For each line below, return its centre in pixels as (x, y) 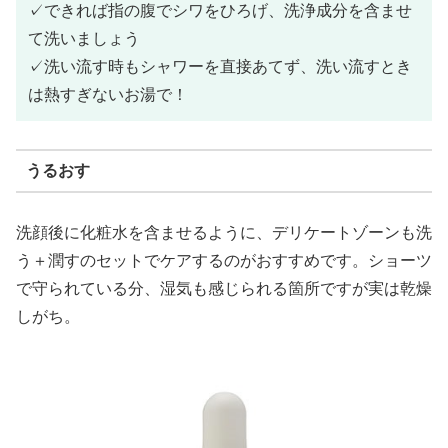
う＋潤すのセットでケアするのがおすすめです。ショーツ (224, 260)
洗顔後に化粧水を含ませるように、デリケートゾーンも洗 (224, 232)
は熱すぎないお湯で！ (108, 94)
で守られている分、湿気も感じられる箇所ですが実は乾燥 (224, 288)
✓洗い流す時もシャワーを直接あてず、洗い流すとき (220, 66)
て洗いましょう (84, 38)
